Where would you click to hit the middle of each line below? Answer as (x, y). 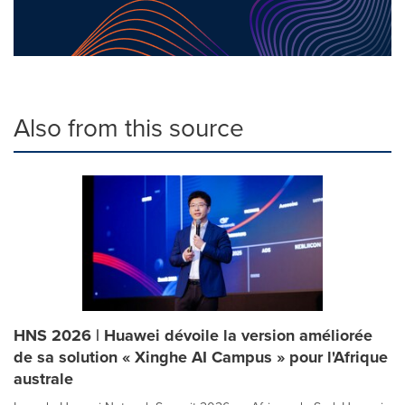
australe (43, 379)
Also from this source (129, 128)
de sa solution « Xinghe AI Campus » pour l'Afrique (201, 357)
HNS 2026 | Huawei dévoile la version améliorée (193, 335)
